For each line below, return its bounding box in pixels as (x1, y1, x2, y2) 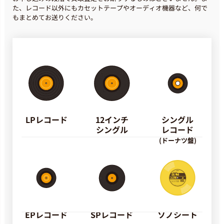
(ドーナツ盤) (158, 135, 196, 145)
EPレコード (25, 208, 68, 220)
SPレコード (90, 208, 133, 220)
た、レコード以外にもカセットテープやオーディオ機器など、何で (12, 3, 207, 13)
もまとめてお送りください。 (12, 12, 97, 22)
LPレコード (25, 113, 67, 126)
